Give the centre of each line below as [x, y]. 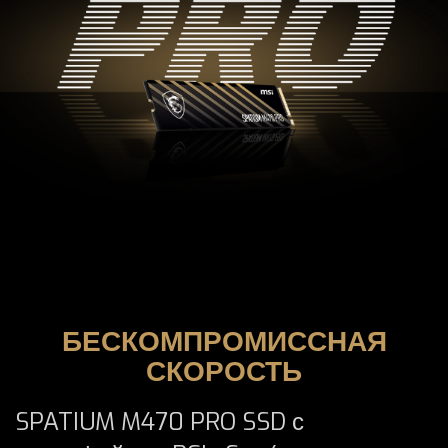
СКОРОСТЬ [224, 372]
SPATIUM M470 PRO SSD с [159, 421]
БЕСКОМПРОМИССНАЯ [224, 342]
